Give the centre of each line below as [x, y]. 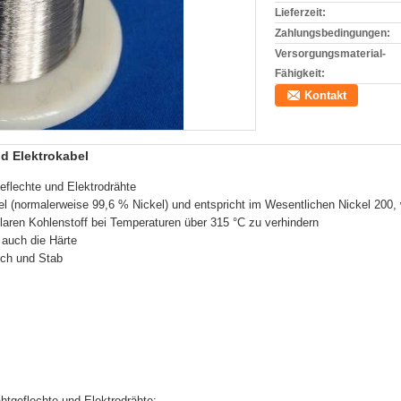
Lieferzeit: [300, 13]
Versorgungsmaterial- [330, 54]
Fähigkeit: [300, 73]
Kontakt [325, 95]
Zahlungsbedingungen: [333, 33]
